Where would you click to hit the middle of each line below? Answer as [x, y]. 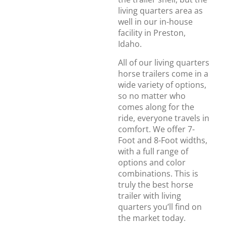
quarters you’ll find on [160, 207]
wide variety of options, [162, 84]
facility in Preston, [152, 33]
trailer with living [150, 195]
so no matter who [152, 96]
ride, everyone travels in [164, 118]
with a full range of [153, 151]
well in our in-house [155, 22]
